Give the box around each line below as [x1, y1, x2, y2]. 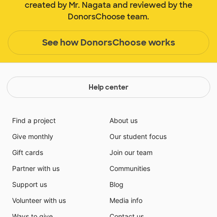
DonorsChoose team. [68, 12, 149, 22]
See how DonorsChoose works [42, 36, 175, 48]
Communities [109, 164, 150, 173]
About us [109, 116, 138, 125]
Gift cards [12, 148, 43, 157]
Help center [89, 83, 128, 92]
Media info [109, 196, 142, 205]
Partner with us [12, 164, 60, 173]
